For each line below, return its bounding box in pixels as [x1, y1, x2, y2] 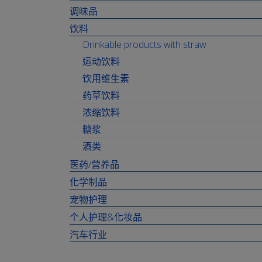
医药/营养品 [70, 158, 119, 171]
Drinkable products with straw [82, 38, 206, 51]
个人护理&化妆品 [70, 211, 142, 223]
